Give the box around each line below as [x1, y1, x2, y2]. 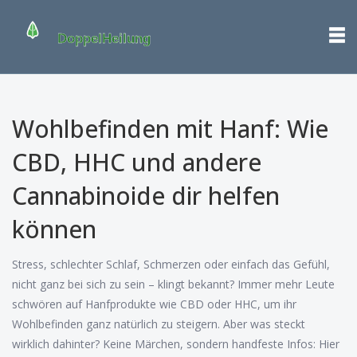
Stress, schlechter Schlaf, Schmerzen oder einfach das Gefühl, [12, 257, 330, 272]
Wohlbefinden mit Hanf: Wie [12, 112, 328, 145]
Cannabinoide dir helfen [12, 179, 280, 212]
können [12, 213, 96, 245]
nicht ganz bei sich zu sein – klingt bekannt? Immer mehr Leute [12, 277, 335, 292]
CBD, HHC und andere [12, 146, 261, 178]
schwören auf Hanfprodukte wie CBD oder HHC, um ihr [12, 296, 296, 312]
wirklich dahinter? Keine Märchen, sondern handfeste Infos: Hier [12, 336, 339, 351]
